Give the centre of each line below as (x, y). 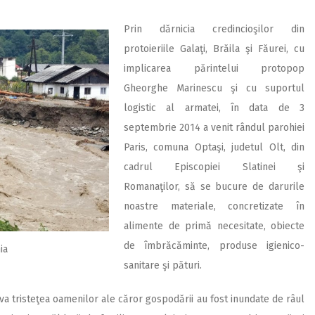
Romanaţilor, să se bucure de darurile (214, 186)
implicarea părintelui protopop (214, 68)
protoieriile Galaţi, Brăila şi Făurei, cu (214, 49)
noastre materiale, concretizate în (214, 206)
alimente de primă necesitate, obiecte (214, 226)
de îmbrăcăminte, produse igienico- (214, 245)
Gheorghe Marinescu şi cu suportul (214, 88)
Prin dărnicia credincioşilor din (214, 29)
